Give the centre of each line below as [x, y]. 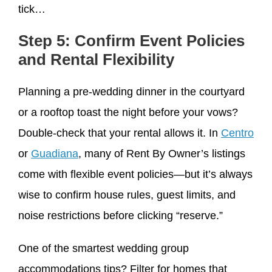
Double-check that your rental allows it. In [120, 133]
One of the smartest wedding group [104, 248]
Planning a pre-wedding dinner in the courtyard [131, 91]
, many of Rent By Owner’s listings [162, 153]
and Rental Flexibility [96, 59]
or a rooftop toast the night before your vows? [128, 112]
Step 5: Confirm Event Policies [131, 40]
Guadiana [55, 153]
